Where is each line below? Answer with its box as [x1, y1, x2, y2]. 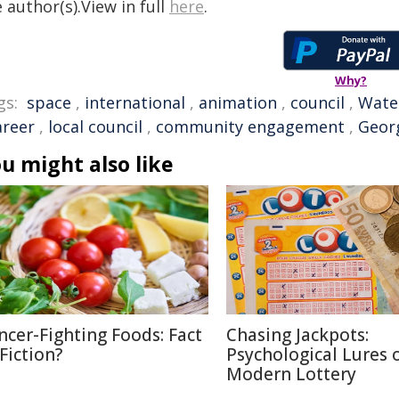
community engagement [156, 116, 345, 137]
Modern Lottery [226, 362, 356, 386]
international [85, 92, 185, 113]
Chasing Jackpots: [226, 323, 369, 346]
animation [199, 92, 277, 113]
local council [48, 116, 142, 137]
